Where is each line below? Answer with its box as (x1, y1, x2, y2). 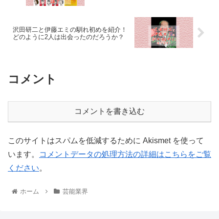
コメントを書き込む (74, 107, 145, 115)
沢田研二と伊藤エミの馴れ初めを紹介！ (13, 25, 127, 33)
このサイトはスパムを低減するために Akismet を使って (8, 136, 204, 145)
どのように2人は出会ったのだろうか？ (13, 33, 124, 41)
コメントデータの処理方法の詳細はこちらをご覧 (39, 150, 211, 158)
